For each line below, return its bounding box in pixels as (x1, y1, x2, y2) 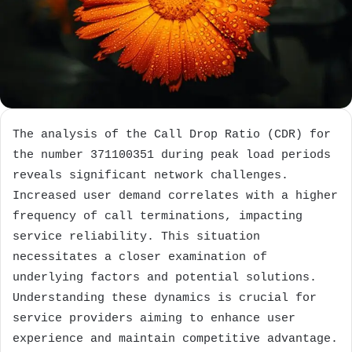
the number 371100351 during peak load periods (13, 148, 331, 162)
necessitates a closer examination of (13, 250, 267, 264)
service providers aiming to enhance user (13, 311, 295, 325)
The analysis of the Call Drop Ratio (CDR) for (13, 127, 331, 141)
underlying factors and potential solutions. (13, 270, 317, 284)
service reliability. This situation (13, 229, 260, 244)
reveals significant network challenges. (13, 168, 288, 182)
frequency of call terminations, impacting (13, 209, 302, 223)
